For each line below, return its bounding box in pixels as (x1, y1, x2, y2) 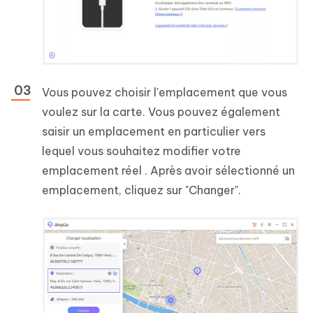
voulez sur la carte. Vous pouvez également (42, 105, 280, 119)
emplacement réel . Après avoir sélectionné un (42, 163, 295, 178)
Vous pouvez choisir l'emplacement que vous (42, 85, 287, 100)
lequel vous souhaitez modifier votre (42, 144, 241, 159)
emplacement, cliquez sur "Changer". (42, 183, 241, 198)
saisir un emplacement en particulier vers (42, 124, 265, 139)
